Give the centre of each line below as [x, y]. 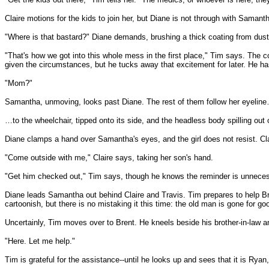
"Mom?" [19, 83]
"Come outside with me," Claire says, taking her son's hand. [109, 158]
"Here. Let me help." [40, 241]
